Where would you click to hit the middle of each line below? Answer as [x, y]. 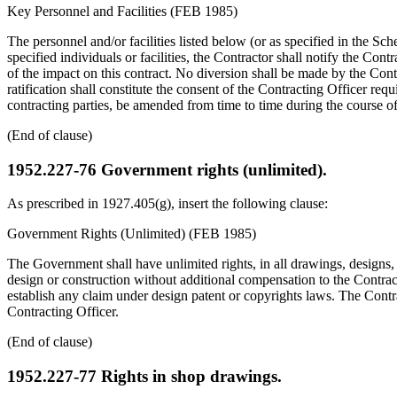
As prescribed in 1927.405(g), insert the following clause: [167, 204]
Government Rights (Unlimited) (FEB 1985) [132, 234]
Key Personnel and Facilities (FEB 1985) [122, 11]
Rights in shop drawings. [189, 376]
